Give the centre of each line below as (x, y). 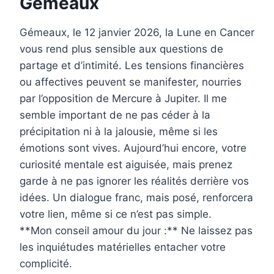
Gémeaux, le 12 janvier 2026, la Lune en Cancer (137, 33)
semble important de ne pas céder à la (115, 115)
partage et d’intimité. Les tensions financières (132, 66)
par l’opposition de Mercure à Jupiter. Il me (123, 99)
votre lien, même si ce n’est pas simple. (116, 214)
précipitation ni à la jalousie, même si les (119, 132)
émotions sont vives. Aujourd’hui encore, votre (133, 148)
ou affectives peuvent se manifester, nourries (131, 82)
